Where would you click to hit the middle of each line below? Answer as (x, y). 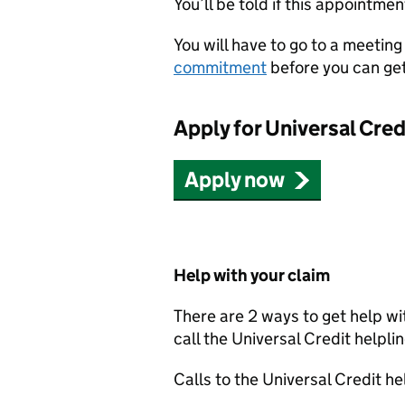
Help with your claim (252, 275)
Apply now (235, 179)
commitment (220, 67)
